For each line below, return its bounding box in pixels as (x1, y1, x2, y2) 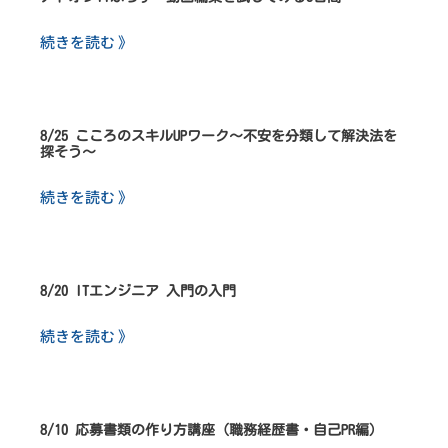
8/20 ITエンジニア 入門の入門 (40, 283, 236, 298)
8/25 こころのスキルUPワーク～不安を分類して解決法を (40, 128, 397, 143)
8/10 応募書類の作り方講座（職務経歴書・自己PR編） (40, 422, 383, 437)
